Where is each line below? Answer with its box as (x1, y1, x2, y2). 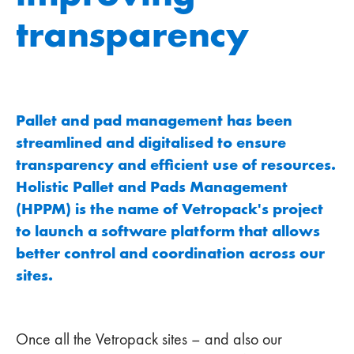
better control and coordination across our (16, 242, 325, 263)
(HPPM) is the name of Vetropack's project (16, 198, 323, 219)
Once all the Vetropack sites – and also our (16, 329, 282, 348)
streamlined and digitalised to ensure (16, 131, 286, 153)
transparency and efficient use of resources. (16, 153, 336, 175)
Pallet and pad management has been (16, 109, 292, 130)
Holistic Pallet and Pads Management (16, 175, 288, 197)
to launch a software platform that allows (16, 220, 320, 241)
